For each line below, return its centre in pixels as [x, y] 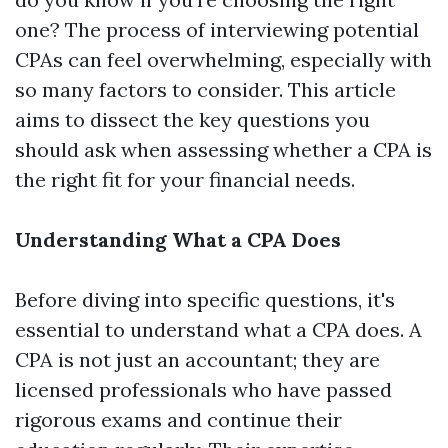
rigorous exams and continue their [178, 419]
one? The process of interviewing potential [217, 29]
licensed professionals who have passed [203, 389]
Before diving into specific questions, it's [205, 299]
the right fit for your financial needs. [185, 179]
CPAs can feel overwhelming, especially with [223, 59]
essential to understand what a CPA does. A [218, 329]
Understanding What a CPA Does [178, 239]
